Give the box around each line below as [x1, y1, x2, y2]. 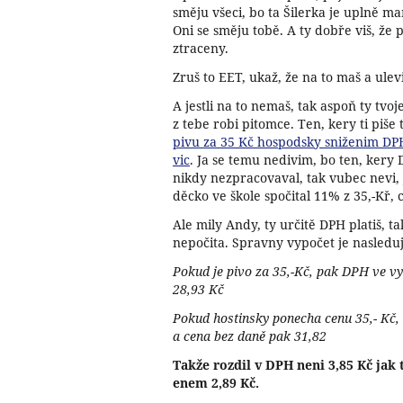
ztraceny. [173, 39, 228, 57]
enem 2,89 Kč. [173, 373, 259, 391]
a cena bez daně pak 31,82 [173, 327, 327, 345]
